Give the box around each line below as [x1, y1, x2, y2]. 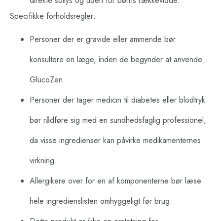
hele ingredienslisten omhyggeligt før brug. [30, 195, 172, 207]
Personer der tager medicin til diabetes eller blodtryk [30, 94, 205, 106]
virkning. [30, 155, 57, 167]
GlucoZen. [30, 74, 65, 86]
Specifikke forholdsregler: [10, 10, 96, 22]
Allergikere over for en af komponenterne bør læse [30, 175, 201, 187]
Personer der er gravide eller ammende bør [30, 34, 176, 45]
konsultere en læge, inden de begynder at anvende [30, 54, 202, 66]
